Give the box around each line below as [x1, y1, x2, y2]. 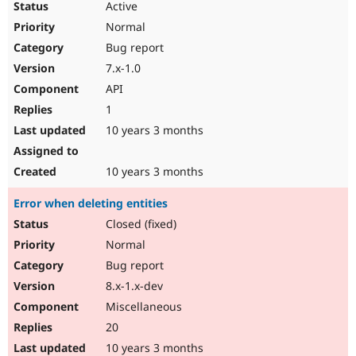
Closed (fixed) [103, 216, 176, 232]
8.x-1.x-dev [103, 278, 163, 294]
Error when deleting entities [14, 195, 168, 211]
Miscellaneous [103, 299, 182, 315]
